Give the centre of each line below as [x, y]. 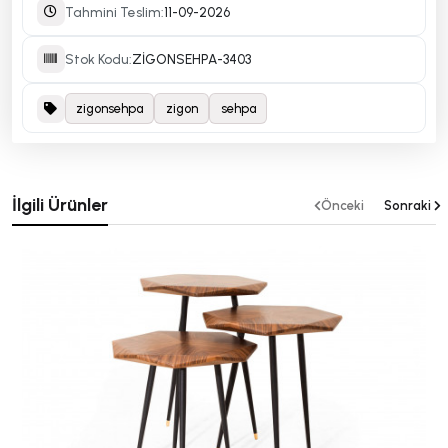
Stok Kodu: [98, 59]
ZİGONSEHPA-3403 [191, 59]
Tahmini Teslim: [114, 11]
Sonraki [407, 206]
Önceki [342, 206]
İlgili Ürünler [60, 205]
